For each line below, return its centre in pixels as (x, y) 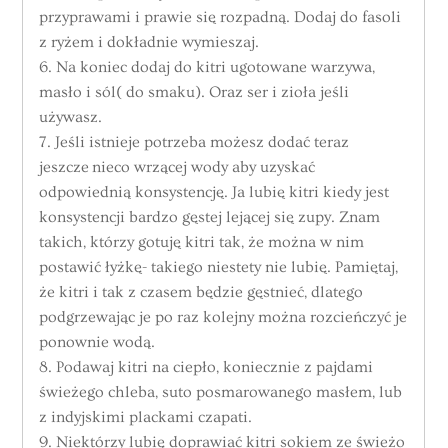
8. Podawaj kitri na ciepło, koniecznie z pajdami (206, 367)
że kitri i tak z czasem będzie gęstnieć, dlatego (201, 292)
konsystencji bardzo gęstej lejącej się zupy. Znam (210, 217)
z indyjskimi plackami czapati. (146, 417)
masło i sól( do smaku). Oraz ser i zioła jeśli (194, 92)
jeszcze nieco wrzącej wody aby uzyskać (177, 167)
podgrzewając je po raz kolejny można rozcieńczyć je (223, 317)
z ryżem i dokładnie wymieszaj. (149, 42)
